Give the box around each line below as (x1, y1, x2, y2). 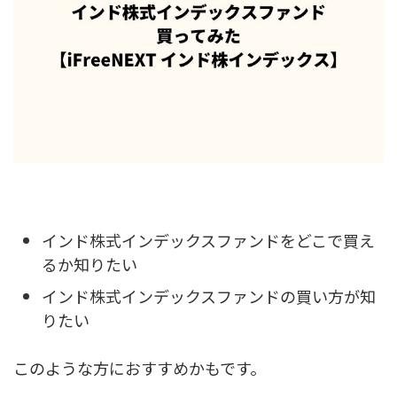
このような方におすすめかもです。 (13, 355, 266, 379)
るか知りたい (42, 253, 137, 276)
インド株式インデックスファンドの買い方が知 (42, 284, 376, 307)
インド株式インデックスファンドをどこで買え (42, 229, 375, 252)
